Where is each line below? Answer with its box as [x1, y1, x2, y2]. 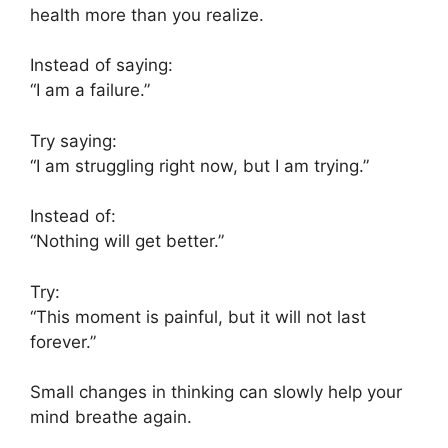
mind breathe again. [30, 407, 192, 428]
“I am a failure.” [30, 80, 150, 101]
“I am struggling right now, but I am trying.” [30, 155, 369, 176]
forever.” [30, 331, 96, 352]
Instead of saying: [30, 55, 173, 76]
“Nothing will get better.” [30, 231, 224, 252]
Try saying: [30, 130, 117, 151]
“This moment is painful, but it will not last [30, 306, 366, 327]
